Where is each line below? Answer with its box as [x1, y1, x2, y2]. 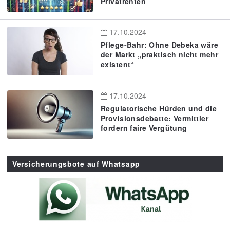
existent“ [101, 59, 135, 70]
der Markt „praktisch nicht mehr [101, 49, 219, 60]
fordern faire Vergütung [101, 122, 187, 133]
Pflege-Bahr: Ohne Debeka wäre [101, 40, 219, 50]
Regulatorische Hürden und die [101, 103, 217, 113]
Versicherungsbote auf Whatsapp [12, 159, 140, 169]
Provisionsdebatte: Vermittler [101, 112, 209, 123]
